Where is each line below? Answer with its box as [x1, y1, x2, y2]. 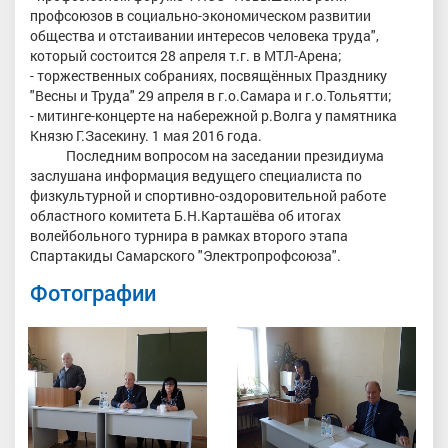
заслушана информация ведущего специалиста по [30, 165, 362, 185]
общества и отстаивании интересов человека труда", [30, 25, 379, 45]
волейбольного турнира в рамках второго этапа [30, 225, 348, 245]
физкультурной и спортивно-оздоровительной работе [30, 185, 386, 205]
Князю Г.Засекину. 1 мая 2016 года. [30, 125, 262, 145]
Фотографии [30, 277, 156, 307]
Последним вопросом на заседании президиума [30, 145, 384, 165]
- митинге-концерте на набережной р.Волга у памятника [30, 105, 397, 125]
